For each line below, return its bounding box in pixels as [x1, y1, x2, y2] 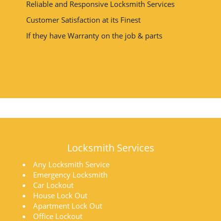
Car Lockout [33, 180, 74, 190]
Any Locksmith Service [33, 159, 110, 169]
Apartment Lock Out [33, 201, 102, 211]
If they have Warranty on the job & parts [26, 31, 162, 40]
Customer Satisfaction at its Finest [26, 15, 141, 25]
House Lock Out [33, 190, 87, 200]
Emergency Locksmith [33, 170, 108, 180]
